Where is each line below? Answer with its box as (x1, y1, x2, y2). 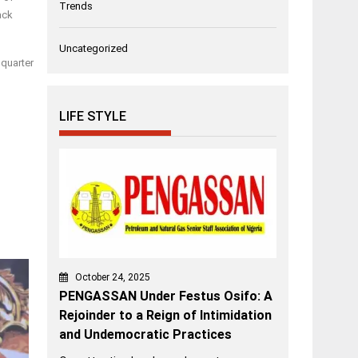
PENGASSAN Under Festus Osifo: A (59, 288, 273, 304)
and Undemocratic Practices (59, 327, 233, 343)
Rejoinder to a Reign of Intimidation (59, 308, 272, 324)
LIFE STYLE (59, 109, 127, 125)
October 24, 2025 (75, 272, 151, 284)
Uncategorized (59, 42, 129, 55)
